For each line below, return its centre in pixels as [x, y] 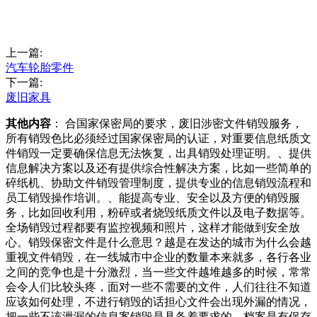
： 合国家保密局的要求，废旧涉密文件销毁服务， [177, 124]
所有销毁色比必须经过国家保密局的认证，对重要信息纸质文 [158, 139]
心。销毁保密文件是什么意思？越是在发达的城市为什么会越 [158, 243]
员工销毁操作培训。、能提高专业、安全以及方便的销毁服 [153, 198]
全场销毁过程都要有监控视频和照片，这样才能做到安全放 [153, 228]
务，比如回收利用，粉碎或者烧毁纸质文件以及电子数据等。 [158, 213]
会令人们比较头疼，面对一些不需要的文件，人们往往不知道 [158, 287]
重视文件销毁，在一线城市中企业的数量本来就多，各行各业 [158, 258]
